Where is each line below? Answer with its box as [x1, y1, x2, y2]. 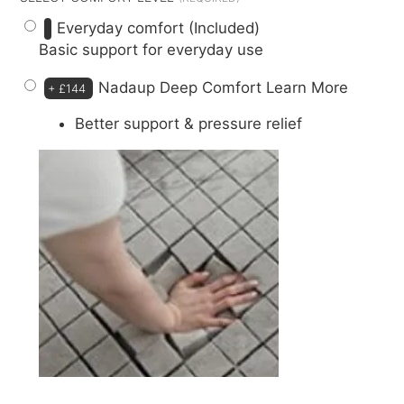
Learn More [266, 78, 349, 96]
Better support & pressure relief [75, 115, 303, 133]
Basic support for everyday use [39, 40, 264, 59]
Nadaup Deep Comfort [98, 78, 267, 96]
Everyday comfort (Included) [57, 18, 261, 37]
